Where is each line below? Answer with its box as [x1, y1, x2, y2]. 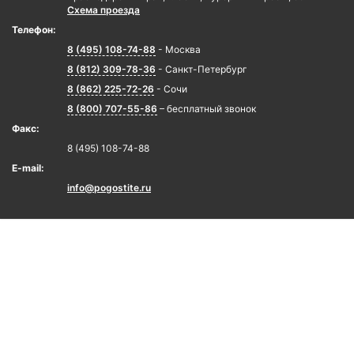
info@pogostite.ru [67, 181, 151, 194]
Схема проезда [67, 3, 140, 16]
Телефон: [12, 23, 56, 36]
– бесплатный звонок [157, 102, 256, 115]
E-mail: [12, 161, 44, 174]
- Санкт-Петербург [156, 62, 247, 75]
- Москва [156, 43, 201, 55]
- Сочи [154, 82, 187, 95]
